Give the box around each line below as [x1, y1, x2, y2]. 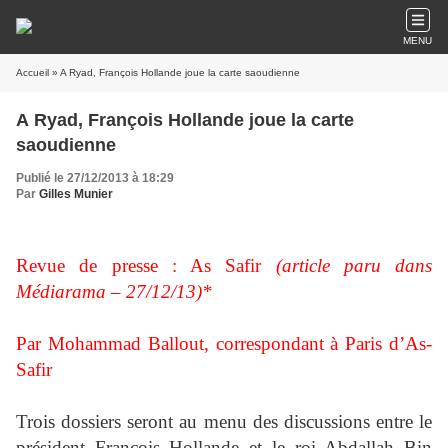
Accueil [16, 67, 49, 78]
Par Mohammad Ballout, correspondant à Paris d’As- [16, 333, 432, 354]
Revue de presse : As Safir [16, 255, 276, 276]
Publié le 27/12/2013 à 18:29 [16, 171, 174, 185]
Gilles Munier [39, 187, 113, 201]
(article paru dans [275, 255, 432, 276]
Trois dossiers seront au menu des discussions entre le [16, 411, 432, 432]
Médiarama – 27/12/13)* [16, 281, 212, 302]
